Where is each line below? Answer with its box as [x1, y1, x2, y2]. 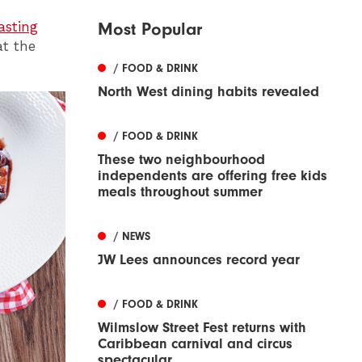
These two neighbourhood [98, 151, 265, 169]
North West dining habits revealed [98, 83, 319, 101]
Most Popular [98, 19, 202, 40]
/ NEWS [114, 229, 150, 244]
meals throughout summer [98, 183, 263, 201]
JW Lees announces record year [98, 251, 300, 269]
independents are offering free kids [98, 167, 327, 185]
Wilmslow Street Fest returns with [98, 319, 306, 337]
